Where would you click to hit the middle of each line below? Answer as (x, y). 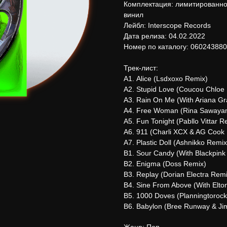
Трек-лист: (141, 68)
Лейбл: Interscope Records (167, 26)
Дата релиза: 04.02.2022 (164, 36)
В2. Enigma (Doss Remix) (165, 164)
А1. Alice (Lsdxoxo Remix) (166, 79)
